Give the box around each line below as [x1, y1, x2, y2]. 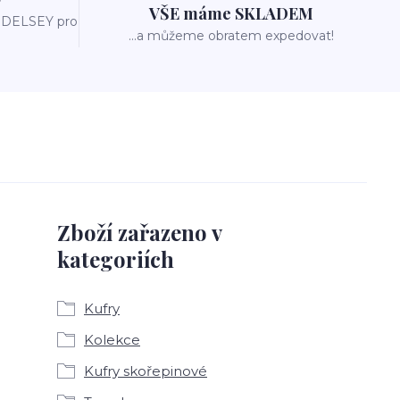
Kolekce [84, 331, 140, 349]
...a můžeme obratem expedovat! [128, 28, 334, 45]
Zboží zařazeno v [57, 218, 221, 247]
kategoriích [57, 245, 174, 274]
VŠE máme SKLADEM [148, 3, 313, 25]
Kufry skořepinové [84, 362, 207, 380]
